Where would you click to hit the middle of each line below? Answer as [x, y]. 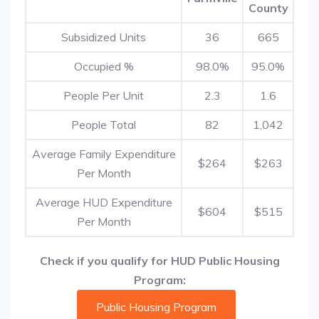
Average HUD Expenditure [104, 202]
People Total [104, 125]
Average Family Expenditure [104, 154]
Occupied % [104, 66]
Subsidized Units [104, 37]
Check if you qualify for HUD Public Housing [159, 261]
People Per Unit [104, 95]
